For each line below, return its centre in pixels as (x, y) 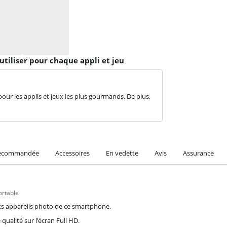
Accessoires (72, 153)
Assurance (198, 153)
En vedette (122, 153)
